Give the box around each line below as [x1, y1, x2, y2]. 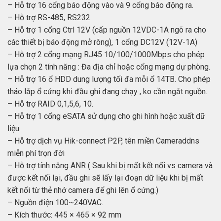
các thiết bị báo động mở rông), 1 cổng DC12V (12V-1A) [7, 37, 197, 47]
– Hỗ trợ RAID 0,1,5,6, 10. [7, 99, 93, 109]
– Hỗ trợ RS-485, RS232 [7, 12, 90, 22]
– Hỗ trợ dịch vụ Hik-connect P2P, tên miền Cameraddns [7, 136, 199, 146]
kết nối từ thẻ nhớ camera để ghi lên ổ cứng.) [7, 185, 158, 195]
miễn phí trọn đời [7, 148, 65, 158]
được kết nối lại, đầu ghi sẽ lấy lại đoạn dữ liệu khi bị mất [7, 173, 203, 183]
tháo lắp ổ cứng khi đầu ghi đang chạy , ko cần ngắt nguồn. [7, 86, 207, 96]
